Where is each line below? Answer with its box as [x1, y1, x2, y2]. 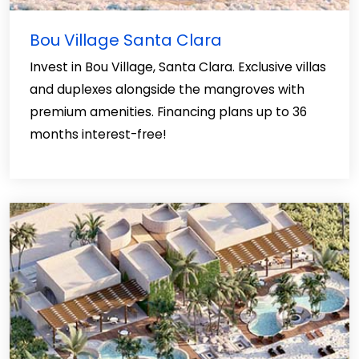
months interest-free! [30, 126, 167, 143]
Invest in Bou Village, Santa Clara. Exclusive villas [30, 58, 326, 75]
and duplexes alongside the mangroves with [30, 81, 305, 98]
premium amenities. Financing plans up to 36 [30, 103, 307, 120]
